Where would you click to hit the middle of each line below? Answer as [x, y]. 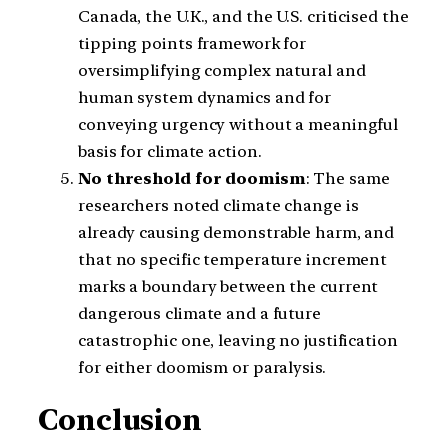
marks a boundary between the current [228, 286]
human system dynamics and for [205, 97]
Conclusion [120, 420]
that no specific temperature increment [233, 259]
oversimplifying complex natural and [222, 70]
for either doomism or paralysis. [202, 367]
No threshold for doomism [192, 178]
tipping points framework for [192, 43]
